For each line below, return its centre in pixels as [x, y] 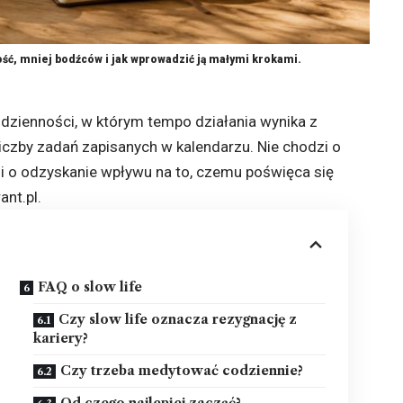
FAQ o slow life [90, 287]
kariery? [61, 338]
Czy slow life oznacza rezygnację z [178, 319]
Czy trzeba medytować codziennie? [182, 370]
